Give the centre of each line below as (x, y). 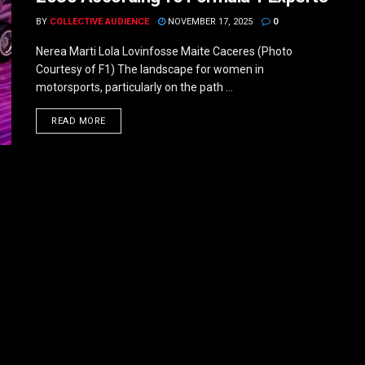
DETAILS (124, 120)
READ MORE (79, 121)
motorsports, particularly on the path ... (134, 87)
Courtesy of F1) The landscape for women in (150, 69)
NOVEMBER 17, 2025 (209, 22)
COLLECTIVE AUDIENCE (99, 22)
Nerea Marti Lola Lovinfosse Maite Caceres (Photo (164, 51)
